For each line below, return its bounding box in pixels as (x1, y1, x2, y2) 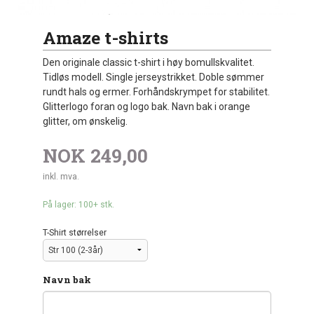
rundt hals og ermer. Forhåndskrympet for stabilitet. (43, 86, 271, 98)
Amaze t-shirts (43, 26, 169, 50)
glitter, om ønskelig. (43, 116, 128, 128)
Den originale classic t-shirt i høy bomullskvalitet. (43, 57, 255, 69)
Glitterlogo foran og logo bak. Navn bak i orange (43, 101, 251, 113)
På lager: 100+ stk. (43, 200, 115, 210)
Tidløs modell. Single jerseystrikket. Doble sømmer (43, 71, 265, 83)
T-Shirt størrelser (43, 227, 107, 238)
